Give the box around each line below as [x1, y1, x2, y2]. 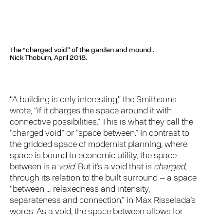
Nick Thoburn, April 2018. [10, 54, 87, 62]
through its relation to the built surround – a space [10, 173, 197, 183]
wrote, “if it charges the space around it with [10, 106, 172, 116]
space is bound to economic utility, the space [10, 151, 177, 161]
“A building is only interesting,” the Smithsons [10, 95, 177, 105]
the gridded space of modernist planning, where [10, 140, 188, 149]
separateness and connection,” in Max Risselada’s [10, 196, 196, 205]
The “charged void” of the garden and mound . [10, 47, 154, 54]
